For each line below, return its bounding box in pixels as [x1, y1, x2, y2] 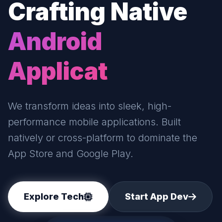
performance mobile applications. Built [8, 116, 181, 128]
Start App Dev [125, 191, 188, 202]
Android [8, 27, 102, 56]
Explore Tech [24, 191, 84, 202]
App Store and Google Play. [8, 148, 133, 160]
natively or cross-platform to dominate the [8, 132, 197, 144]
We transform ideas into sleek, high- [8, 100, 171, 112]
